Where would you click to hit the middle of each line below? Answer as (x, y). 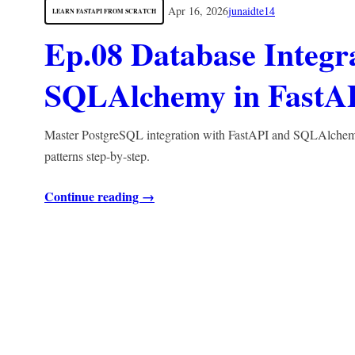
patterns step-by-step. (97, 156)
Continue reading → (99, 197)
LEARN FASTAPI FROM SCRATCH (104, 11)
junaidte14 (252, 11)
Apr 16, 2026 (198, 11)
